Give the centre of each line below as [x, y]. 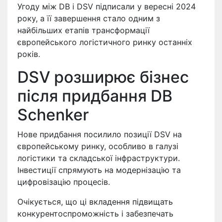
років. [29, 54]
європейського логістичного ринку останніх [105, 42]
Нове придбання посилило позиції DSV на [100, 134]
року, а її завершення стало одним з [89, 18]
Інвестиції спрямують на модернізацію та [99, 170]
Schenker [53, 114]
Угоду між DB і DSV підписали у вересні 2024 [107, 6]
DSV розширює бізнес [103, 77]
